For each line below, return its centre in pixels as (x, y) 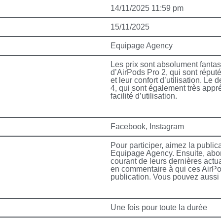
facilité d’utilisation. (144, 96)
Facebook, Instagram (147, 127)
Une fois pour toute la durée (159, 208)
